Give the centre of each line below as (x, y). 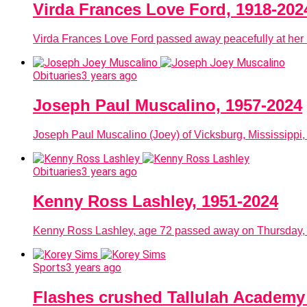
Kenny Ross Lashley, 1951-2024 (156, 201)
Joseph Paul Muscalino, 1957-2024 (168, 106)
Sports (49, 268)
